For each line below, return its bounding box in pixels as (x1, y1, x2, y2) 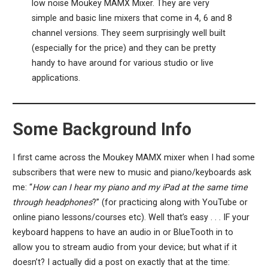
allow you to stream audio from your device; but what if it (12, 242, 237, 252)
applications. (32, 72, 81, 83)
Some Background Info (12, 119, 191, 140)
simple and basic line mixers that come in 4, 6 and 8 (32, 13, 233, 23)
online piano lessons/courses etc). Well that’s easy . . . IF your (12, 212, 249, 223)
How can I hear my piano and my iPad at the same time (32, 182, 248, 193)
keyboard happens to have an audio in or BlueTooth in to (12, 227, 233, 237)
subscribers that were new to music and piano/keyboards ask (12, 167, 251, 178)
